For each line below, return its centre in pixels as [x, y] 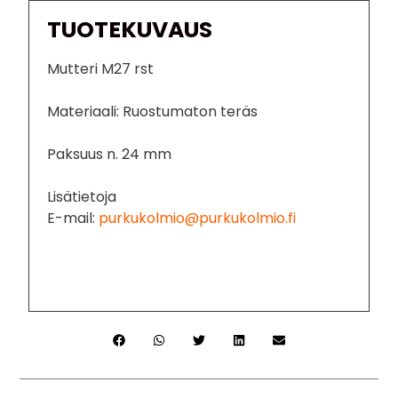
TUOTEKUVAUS [130, 29]
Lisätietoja [82, 196]
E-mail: [73, 218]
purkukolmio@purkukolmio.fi [198, 218]
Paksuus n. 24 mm [110, 154]
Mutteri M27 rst [101, 68]
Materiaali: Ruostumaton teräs [153, 111]
